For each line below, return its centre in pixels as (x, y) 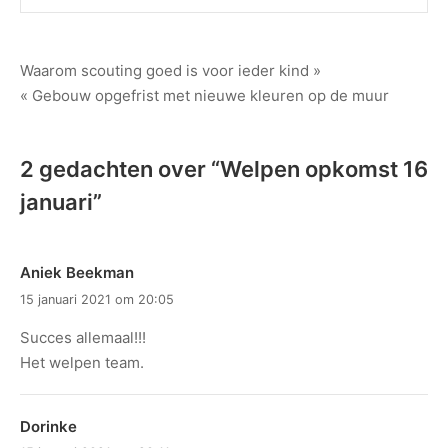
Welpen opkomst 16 (324, 169)
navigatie (79, 113)
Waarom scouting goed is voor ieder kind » (170, 71)
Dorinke (48, 426)
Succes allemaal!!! (83, 338)
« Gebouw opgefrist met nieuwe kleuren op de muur (204, 96)
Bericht (66, 76)
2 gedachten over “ (120, 169)
